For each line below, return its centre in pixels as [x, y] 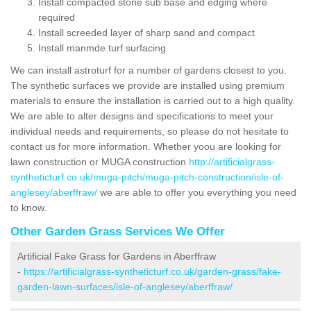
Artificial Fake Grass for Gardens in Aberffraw [117, 256]
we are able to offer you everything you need [197, 192]
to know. [30, 207]
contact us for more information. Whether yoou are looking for [146, 146]
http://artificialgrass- [232, 161]
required [57, 17]
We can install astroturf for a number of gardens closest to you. [149, 70]
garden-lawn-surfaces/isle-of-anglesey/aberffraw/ [125, 286]
